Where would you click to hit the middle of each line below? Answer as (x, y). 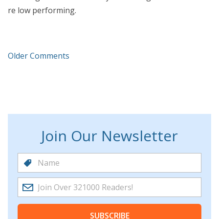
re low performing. (42, 11)
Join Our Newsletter (109, 136)
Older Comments (39, 56)
